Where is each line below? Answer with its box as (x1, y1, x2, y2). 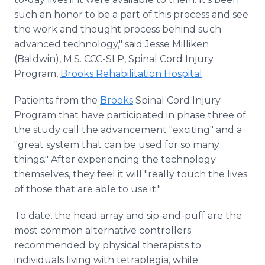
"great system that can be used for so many (14, 139, 219, 150)
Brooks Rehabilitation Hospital (60, 68, 202, 79)
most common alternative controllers (14, 225, 191, 236)
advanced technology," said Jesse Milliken (14, 38, 209, 50)
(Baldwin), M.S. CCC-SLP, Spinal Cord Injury (14, 53, 214, 64)
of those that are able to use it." (14, 183, 161, 195)
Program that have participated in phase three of (14, 109, 246, 121)
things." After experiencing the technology (14, 154, 216, 165)
